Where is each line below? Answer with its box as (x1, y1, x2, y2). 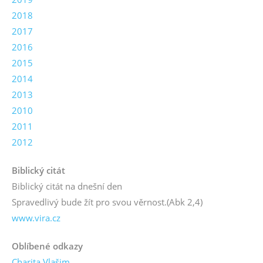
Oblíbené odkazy (12, 240, 83, 252)
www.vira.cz (12, 211, 60, 224)
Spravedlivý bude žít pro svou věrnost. (12, 195, 167, 208)
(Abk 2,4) (167, 195, 203, 208)
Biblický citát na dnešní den (12, 180, 122, 192)
